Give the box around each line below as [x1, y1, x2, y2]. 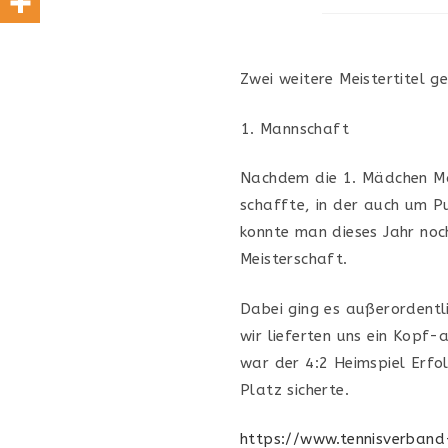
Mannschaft [260, 119, 349, 138]
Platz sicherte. [240, 380, 350, 399]
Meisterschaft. [240, 250, 354, 269]
